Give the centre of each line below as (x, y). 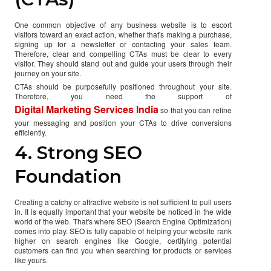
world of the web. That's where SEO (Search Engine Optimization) (123, 221)
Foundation (68, 176)
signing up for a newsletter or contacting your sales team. (123, 44)
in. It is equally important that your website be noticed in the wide (123, 211)
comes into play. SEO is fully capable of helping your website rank (123, 230)
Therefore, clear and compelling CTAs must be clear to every (123, 53)
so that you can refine (195, 109)
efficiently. (31, 132)
